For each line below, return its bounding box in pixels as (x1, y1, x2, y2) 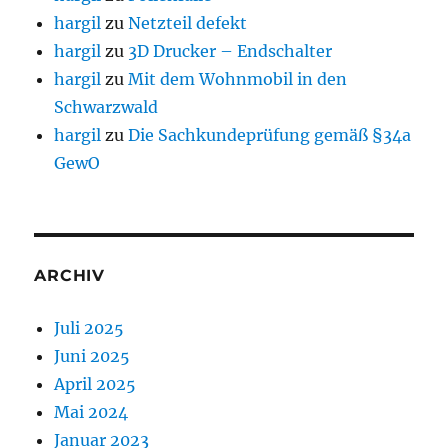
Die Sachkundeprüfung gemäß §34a (128, 125, 412, 146)
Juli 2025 (54, 318, 125, 339)
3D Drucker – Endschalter (128, 41, 333, 62)
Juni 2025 (54, 346, 131, 367)
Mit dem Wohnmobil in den (128, 69, 348, 90)
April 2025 (54, 374, 137, 395)
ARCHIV (34, 266, 105, 286)
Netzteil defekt (128, 13, 248, 34)
